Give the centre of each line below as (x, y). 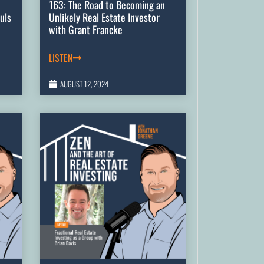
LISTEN (61, 58)
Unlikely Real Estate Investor (104, 17)
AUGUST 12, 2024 (84, 84)
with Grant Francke (86, 30)
